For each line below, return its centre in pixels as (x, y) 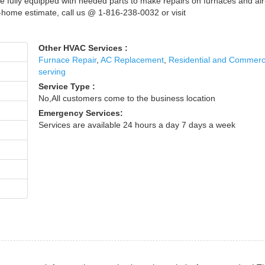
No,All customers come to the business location (127, 98)
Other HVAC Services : (83, 48)
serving (52, 72)
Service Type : (67, 86)
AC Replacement (132, 60)
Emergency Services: (81, 113)
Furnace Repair (68, 60)
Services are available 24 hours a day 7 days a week (137, 125)
